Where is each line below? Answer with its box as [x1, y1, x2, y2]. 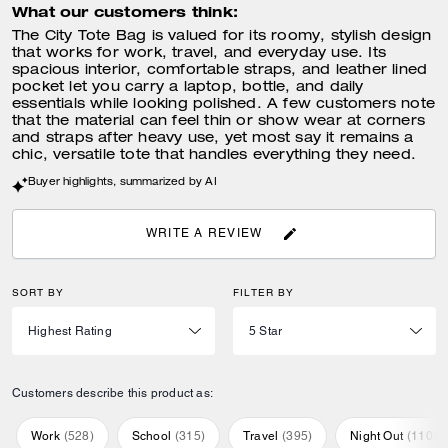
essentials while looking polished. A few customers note [12, 98, 436, 113]
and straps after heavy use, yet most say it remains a [12, 132, 414, 147]
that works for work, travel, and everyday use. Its [12, 47, 387, 62]
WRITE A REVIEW [145, 226, 263, 241]
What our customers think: [12, 3, 238, 21]
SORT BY [12, 285, 64, 299]
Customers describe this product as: [12, 385, 213, 400]
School [131, 428, 172, 443]
